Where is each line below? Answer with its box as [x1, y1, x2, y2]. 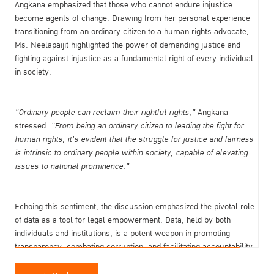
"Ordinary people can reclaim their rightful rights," [15, 106, 198, 119]
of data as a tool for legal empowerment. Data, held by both [15, 213, 231, 226]
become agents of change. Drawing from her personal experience [15, 12, 250, 24]
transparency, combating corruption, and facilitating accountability [15, 240, 253, 253]
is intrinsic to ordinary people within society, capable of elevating [15, 146, 248, 159]
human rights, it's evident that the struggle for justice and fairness [15, 133, 253, 146]
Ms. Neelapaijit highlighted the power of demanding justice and [15, 39, 240, 51]
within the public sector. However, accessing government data [15, 254, 240, 267]
